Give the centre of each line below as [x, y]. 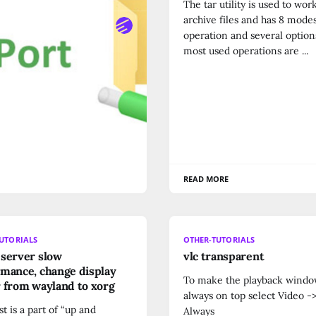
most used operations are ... [246, 50]
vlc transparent [224, 256]
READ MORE [206, 178]
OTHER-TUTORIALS [219, 239]
